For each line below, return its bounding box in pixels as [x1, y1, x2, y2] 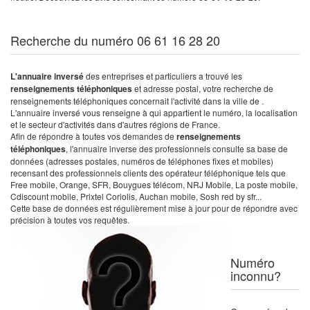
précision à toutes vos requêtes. [10, 214, 129, 226]
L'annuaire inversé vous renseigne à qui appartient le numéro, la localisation [10, 107, 298, 118]
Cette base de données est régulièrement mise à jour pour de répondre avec [10, 202, 298, 214]
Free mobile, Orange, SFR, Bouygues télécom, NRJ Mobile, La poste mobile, [10, 179, 298, 190]
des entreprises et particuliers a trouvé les [86, 70, 242, 82]
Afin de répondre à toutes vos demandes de [10, 130, 176, 142]
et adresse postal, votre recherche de [132, 82, 273, 94]
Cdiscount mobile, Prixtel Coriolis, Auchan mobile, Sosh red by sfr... [10, 190, 262, 202]
